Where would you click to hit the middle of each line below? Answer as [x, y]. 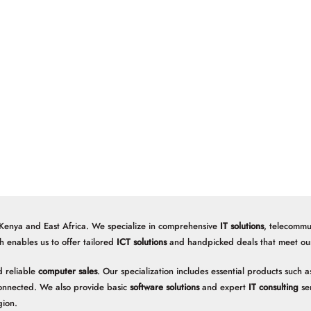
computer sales [68, 271]
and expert [224, 287]
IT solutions [242, 226]
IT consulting [274, 287]
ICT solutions [142, 242]
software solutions [165, 287]
